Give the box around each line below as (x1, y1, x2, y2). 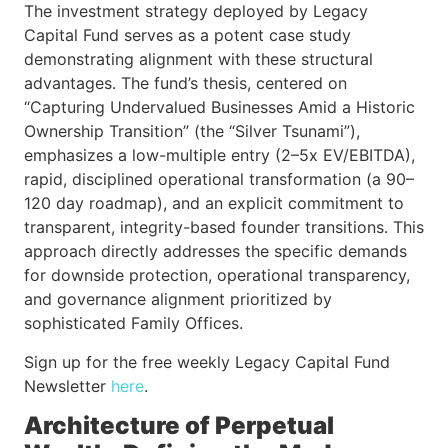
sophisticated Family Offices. (24, 313, 243, 334)
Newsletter (24, 375, 111, 396)
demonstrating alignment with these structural (24, 49, 373, 70)
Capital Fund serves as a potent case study (24, 25, 351, 46)
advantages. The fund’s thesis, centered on (24, 73, 347, 94)
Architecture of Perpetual (24, 411, 334, 441)
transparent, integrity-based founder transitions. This (24, 217, 424, 238)
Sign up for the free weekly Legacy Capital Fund (24, 351, 390, 372)
